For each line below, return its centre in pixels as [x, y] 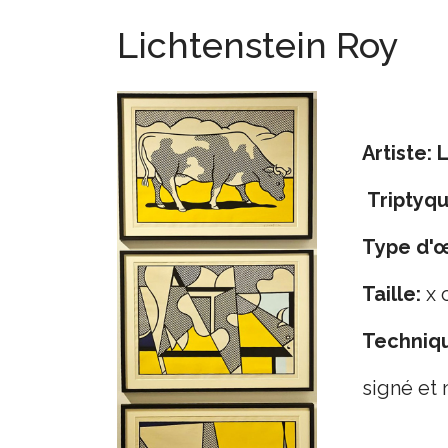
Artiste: [397, 153]
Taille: [391, 294]
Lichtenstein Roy [258, 45]
